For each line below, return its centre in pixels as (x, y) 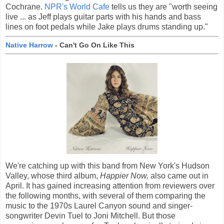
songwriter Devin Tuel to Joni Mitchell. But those (90, 215)
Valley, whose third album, (53, 175)
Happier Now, (124, 175)
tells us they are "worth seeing (163, 7)
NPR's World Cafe (77, 7)
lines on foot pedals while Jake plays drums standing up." (107, 27)
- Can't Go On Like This (94, 45)
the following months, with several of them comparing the (105, 195)
